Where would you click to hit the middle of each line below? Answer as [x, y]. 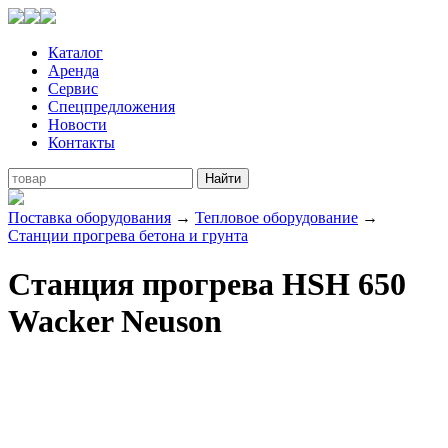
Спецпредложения [111, 106]
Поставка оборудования [89, 217]
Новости [77, 124]
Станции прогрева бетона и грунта [128, 235]
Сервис [73, 88]
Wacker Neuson [115, 321]
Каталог [75, 52]
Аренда [73, 70]
